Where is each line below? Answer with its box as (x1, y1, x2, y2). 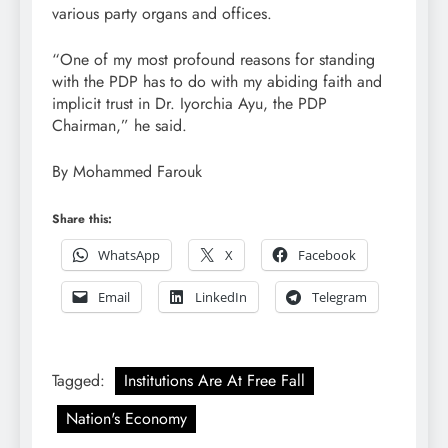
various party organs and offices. (52, 2, 272, 26)
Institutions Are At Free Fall (124, 369, 305, 393)
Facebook (298, 246, 356, 265)
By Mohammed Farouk (52, 160, 202, 184)
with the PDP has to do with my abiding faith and (52, 70, 382, 94)
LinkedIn (195, 288, 247, 307)
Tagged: (52, 369, 110, 393)
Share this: (52, 210, 112, 229)
